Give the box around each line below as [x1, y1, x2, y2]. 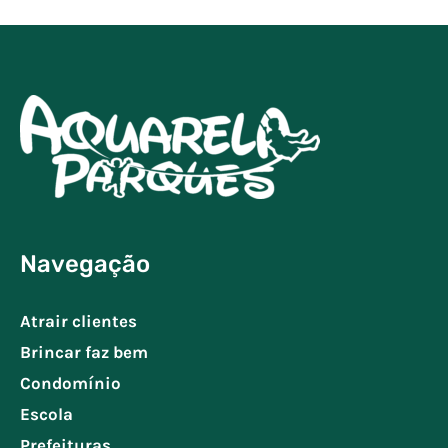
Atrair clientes [20, 311, 137, 332]
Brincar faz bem [20, 342, 148, 363]
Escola [20, 404, 73, 425]
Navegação [20, 250, 150, 279]
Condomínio [20, 373, 121, 394]
